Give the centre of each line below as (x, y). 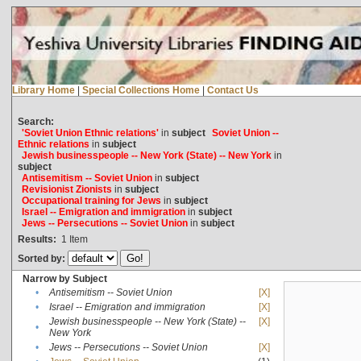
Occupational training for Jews (91, 200)
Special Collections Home (141, 90)
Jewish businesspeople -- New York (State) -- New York (146, 155)
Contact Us (232, 90)
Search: (35, 121)
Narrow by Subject (64, 278)
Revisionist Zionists (66, 189)
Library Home (43, 90)
